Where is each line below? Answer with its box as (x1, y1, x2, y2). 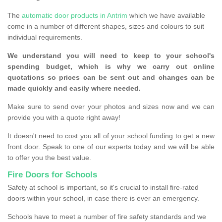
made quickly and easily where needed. (7, 84, 143, 93)
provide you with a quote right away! (7, 113, 120, 122)
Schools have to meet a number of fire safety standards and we (7, 213, 206, 221)
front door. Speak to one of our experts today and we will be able (7, 143, 215, 151)
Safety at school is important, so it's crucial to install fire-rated (7, 183, 199, 192)
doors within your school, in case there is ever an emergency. (7, 194, 199, 203)
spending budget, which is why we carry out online (7, 62, 215, 71)
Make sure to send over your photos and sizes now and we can (7, 103, 215, 111)
